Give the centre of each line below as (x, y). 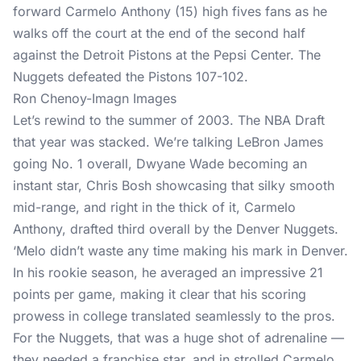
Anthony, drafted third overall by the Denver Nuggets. (176, 229)
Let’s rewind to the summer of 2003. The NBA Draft (169, 120)
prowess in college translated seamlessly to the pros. (174, 316)
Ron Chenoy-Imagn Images (95, 98)
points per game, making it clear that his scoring (160, 294)
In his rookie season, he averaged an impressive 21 (168, 272)
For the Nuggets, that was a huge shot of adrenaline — (178, 338)
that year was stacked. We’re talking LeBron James (168, 142)
